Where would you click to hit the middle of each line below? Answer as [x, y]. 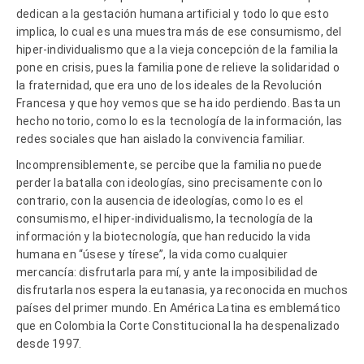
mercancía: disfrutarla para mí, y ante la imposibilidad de [167, 272]
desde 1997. [49, 343]
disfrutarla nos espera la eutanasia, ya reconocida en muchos [182, 290]
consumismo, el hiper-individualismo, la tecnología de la [165, 218]
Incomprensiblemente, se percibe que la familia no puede [169, 165]
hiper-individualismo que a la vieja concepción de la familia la [178, 49]
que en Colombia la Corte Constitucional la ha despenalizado [178, 325]
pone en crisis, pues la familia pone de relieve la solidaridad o [178, 67]
